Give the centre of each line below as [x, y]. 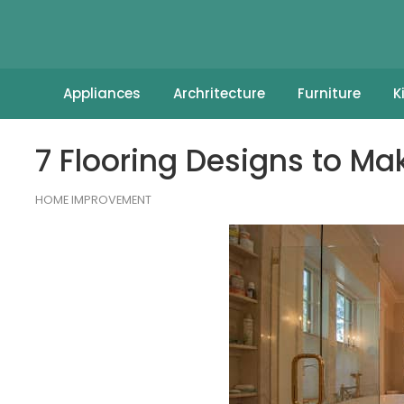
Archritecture [219, 93]
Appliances [101, 93]
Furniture [329, 93]
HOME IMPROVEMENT [93, 200]
